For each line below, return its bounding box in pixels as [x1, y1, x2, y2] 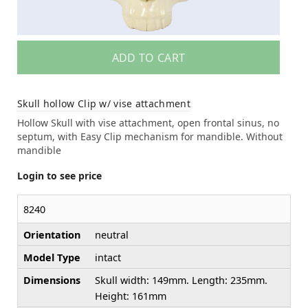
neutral [95, 228, 129, 241]
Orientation [23, 228, 80, 241]
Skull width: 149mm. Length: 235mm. [95, 273, 267, 287]
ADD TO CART [111, 49, 186, 65]
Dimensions [23, 273, 80, 287]
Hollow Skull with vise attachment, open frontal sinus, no [17, 115, 279, 129]
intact [95, 250, 121, 264]
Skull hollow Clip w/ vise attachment [17, 96, 190, 110]
